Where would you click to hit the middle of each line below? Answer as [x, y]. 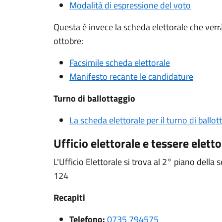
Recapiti [69, 197]
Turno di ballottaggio [94, 98]
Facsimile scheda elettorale [120, 63]
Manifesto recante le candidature [131, 77]
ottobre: [68, 41]
